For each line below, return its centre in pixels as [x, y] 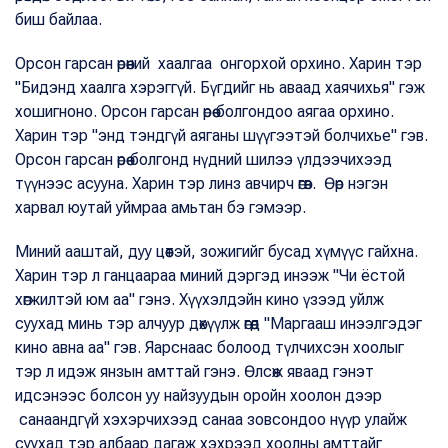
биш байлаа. [60, 20]
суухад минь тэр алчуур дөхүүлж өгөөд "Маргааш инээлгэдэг [218, 324]
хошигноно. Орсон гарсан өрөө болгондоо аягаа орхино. [204, 112]
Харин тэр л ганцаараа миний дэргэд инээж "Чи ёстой [210, 276]
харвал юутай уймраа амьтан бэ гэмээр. [160, 208]
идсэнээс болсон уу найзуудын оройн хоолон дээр [198, 396]
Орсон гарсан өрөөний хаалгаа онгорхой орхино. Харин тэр [218, 64]
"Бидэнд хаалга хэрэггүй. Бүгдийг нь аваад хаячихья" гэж [220, 88]
